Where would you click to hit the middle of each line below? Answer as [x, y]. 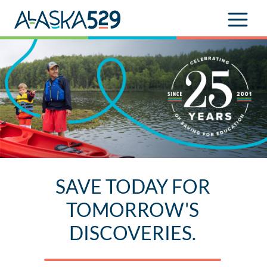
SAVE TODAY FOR [133, 187]
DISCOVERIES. [133, 233]
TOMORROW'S [133, 210]
